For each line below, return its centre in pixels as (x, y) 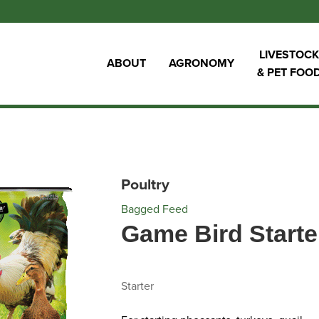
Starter (137, 286)
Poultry (145, 185)
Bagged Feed (154, 209)
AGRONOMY (202, 63)
